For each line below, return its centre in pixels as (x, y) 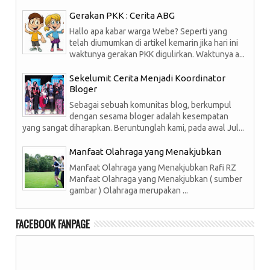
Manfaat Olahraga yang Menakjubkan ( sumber (156, 179)
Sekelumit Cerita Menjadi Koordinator (147, 78)
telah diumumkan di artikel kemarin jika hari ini (154, 42)
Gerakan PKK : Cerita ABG (122, 15)
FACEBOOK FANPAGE (53, 224)
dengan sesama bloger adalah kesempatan (149, 116)
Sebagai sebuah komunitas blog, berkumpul (150, 105)
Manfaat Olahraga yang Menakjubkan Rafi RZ (153, 167)
